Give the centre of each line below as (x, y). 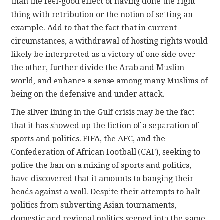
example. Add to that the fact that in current (94, 28)
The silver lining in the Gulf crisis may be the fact (103, 112)
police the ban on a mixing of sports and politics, (101, 165)
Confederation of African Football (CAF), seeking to (106, 152)
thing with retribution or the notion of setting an (102, 15)
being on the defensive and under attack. (88, 94)
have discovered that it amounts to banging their (102, 179)
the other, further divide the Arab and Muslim (98, 68)
